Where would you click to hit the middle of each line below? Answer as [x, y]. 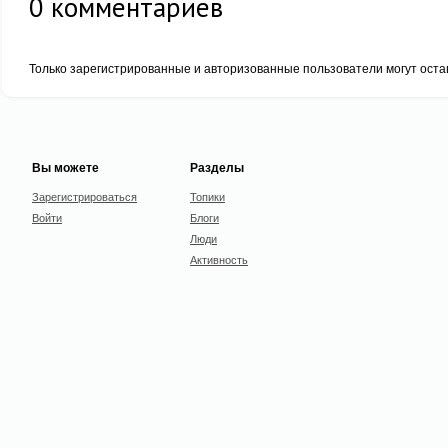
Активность [219, 259]
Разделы [217, 167]
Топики [207, 196]
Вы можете [65, 167]
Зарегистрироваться [84, 196]
